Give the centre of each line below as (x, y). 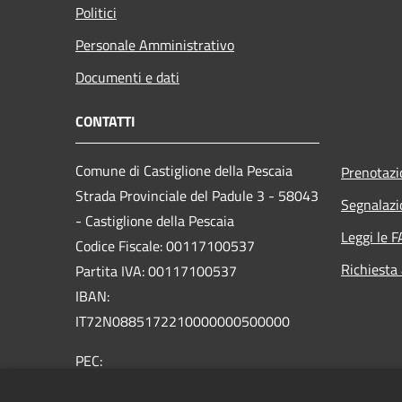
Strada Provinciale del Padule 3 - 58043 (197, 195)
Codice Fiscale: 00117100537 (165, 245)
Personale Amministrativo (155, 44)
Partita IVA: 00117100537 (156, 271)
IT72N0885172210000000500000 (183, 321)
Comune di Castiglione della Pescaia (184, 170)
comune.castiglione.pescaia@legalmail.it (202, 385)
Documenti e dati (127, 77)
